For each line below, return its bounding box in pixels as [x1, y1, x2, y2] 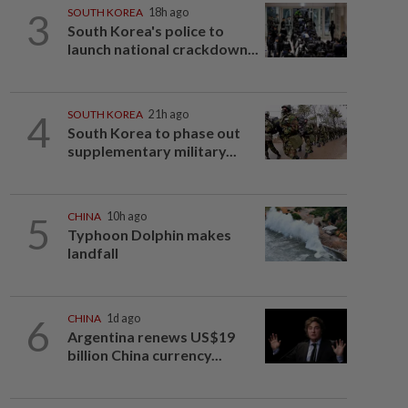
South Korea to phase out [66, 124, 240, 141]
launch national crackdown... [66, 40, 259, 57]
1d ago [106, 311, 140, 325]
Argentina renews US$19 [66, 328, 235, 345]
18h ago [148, 5, 189, 19]
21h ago [148, 107, 189, 121]
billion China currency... [66, 346, 222, 363]
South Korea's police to [66, 22, 224, 39]
